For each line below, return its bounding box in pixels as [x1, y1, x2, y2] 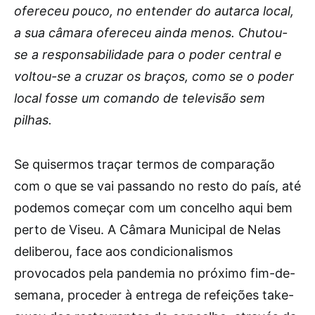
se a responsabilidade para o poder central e [14, 47, 282, 62]
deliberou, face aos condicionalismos [14, 244, 233, 259]
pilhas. [14, 112, 52, 127]
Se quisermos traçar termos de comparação [14, 157, 275, 172]
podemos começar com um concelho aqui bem [14, 200, 292, 215]
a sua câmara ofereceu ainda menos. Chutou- [14, 25, 288, 40]
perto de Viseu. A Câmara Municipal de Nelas [14, 222, 281, 237]
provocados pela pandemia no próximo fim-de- [14, 266, 295, 281]
